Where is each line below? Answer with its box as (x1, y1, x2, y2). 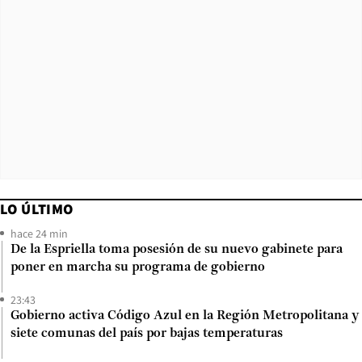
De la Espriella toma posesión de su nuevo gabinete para (11, 242, 343, 256)
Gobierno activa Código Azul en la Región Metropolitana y (11, 309, 359, 322)
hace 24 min (11, 225, 68, 241)
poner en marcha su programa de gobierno (11, 260, 265, 274)
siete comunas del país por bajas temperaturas (11, 326, 283, 340)
